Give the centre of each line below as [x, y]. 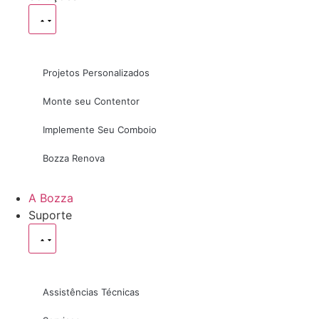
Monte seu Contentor [91, 101]
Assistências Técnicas [91, 292]
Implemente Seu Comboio [100, 130]
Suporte [50, 215]
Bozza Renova [74, 158]
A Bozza [51, 198]
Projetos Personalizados [96, 73]
